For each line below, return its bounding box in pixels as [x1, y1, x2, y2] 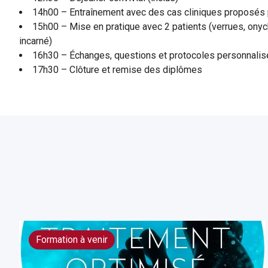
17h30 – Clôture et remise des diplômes [32, 64, 202, 75]
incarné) [19, 35, 52, 47]
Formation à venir [36, 234, 108, 245]
